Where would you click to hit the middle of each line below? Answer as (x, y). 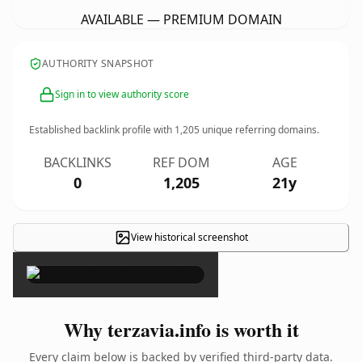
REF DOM (181, 162)
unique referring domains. (259, 130)
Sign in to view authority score (122, 94)
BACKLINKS (78, 162)
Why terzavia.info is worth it (181, 329)
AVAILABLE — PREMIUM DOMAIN (181, 19)
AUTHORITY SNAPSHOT (98, 63)
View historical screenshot (189, 237)
